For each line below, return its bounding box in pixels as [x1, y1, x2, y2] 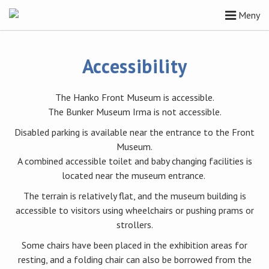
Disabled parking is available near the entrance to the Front [14, 126, 255, 138]
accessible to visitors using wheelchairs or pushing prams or [15, 204, 254, 216]
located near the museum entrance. [62, 169, 207, 181]
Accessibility [82, 53, 187, 79]
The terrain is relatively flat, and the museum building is [23, 190, 246, 202]
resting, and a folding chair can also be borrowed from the [17, 253, 252, 265]
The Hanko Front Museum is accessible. [55, 91, 214, 103]
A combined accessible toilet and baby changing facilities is [17, 155, 252, 167]
